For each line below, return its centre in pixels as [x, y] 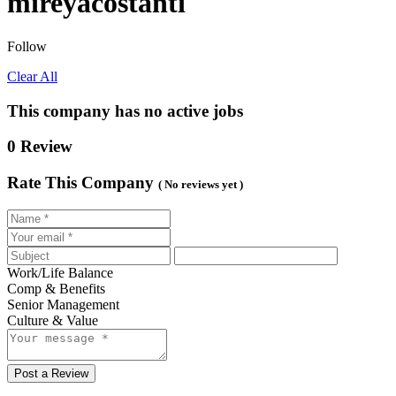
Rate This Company [80, 183]
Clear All [32, 76]
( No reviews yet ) [201, 185]
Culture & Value [53, 320]
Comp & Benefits [56, 288]
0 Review [40, 147]
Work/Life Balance [60, 272]
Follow [27, 46]
